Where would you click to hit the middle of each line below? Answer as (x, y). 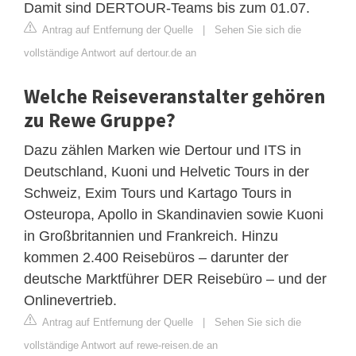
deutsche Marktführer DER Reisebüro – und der (175, 279)
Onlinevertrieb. (70, 301)
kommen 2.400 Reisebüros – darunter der (156, 258)
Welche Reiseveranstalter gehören (175, 97)
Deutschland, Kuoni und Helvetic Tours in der (166, 172)
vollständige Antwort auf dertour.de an (110, 53)
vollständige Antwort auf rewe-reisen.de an (121, 346)
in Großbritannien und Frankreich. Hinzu (151, 236)
